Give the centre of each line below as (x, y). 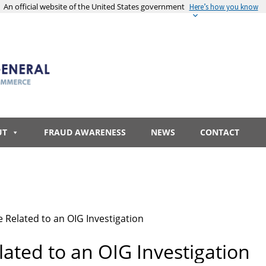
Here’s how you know (224, 7)
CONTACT (220, 132)
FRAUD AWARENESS (85, 132)
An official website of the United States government (94, 7)
